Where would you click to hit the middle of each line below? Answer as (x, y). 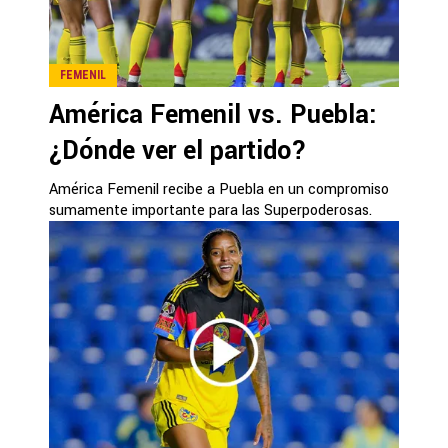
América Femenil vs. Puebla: (213, 114)
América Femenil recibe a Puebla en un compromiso (219, 189)
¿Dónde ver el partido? (178, 150)
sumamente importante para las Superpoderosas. (210, 210)
